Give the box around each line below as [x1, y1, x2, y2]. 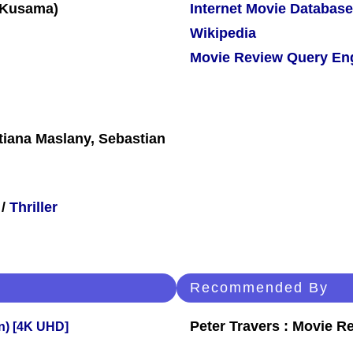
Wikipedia [190, 25, 256, 42]
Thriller [9, 199, 58, 216]
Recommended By [190, 280, 329, 296]
